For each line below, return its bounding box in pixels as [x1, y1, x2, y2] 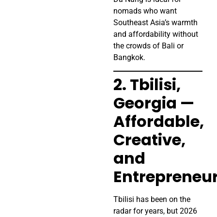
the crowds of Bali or [113, 41, 184, 51]
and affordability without [113, 30, 198, 39]
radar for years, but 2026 [113, 206, 197, 216]
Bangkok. [113, 53, 145, 62]
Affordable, [113, 110, 204, 132]
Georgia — [113, 92, 194, 114]
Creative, [113, 128, 186, 151]
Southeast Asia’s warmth [113, 18, 198, 28]
